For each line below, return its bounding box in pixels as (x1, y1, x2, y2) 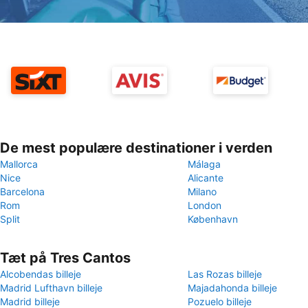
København (188, 213, 238, 225)
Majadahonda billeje (188, 282, 277, 294)
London (188, 199, 221, 211)
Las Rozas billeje (188, 268, 262, 280)
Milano (188, 186, 217, 197)
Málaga (188, 158, 221, 170)
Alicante (188, 172, 223, 184)
